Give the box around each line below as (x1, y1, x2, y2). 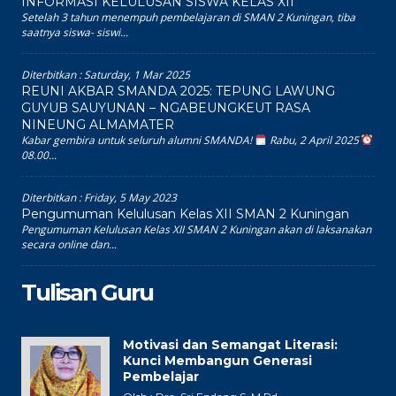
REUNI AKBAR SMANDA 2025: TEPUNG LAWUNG (21, 83, 335, 100)
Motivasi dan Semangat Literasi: (123, 337, 338, 354)
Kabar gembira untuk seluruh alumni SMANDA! (21, 133, 255, 148)
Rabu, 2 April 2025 (266, 133, 362, 148)
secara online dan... (21, 237, 117, 253)
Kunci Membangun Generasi (123, 353, 312, 369)
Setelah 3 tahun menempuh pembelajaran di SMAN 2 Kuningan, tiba (21, 10, 355, 26)
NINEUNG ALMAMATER (21, 117, 174, 133)
